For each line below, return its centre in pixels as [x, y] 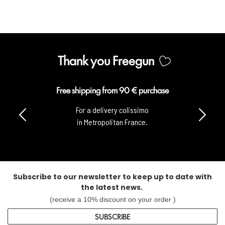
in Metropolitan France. [113, 122]
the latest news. [113, 188]
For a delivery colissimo [113, 110]
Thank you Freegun [106, 60]
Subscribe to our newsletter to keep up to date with [113, 177]
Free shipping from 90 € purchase [112, 90]
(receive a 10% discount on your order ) [113, 200]
